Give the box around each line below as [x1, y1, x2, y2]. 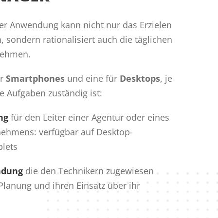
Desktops [120, 73, 160, 85]
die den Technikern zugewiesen [25, 165, 154, 177]
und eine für [65, 73, 120, 85]
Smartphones [6, 73, 65, 85]
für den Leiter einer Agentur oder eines [11, 111, 169, 124]
